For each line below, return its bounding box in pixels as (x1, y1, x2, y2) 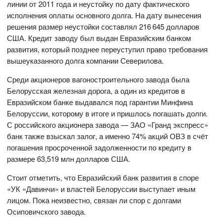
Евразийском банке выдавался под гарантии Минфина (7, 97, 193, 108)
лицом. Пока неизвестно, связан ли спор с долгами (7, 195, 182, 206)
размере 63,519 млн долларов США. (7, 153, 131, 164)
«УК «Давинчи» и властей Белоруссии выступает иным (7, 184, 196, 194)
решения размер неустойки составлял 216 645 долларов (7, 21, 200, 32)
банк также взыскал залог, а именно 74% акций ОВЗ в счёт (7, 131, 209, 142)
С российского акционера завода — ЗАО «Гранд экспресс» (7, 119, 209, 130)
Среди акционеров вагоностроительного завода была (7, 74, 190, 85)
